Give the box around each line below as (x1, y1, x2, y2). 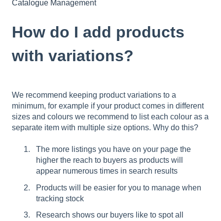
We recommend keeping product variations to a (12, 91, 176, 100)
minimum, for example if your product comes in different (12, 102, 204, 110)
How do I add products (12, 23, 184, 41)
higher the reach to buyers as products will (36, 156, 183, 165)
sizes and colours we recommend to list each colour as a (12, 112, 209, 121)
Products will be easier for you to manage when (36, 183, 201, 192)
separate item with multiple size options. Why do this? (12, 123, 198, 132)
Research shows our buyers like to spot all (36, 210, 184, 219)
